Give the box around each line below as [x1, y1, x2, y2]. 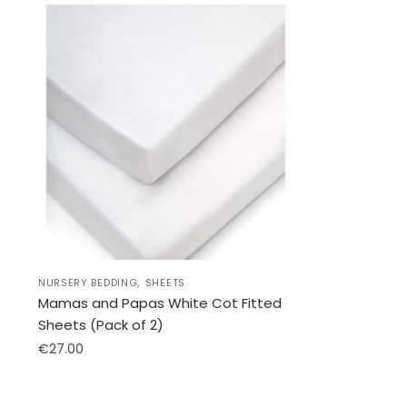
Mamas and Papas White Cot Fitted [37, 293, 282, 313]
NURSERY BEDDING [37, 274, 138, 290]
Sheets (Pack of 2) [37, 314, 164, 334]
